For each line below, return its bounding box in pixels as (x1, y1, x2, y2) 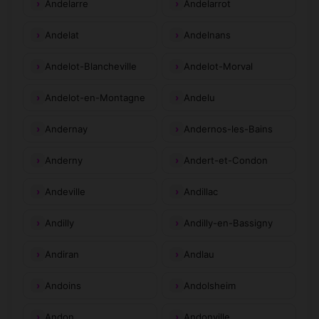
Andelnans (184, 28, 231, 41)
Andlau (184, 248, 214, 260)
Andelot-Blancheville (45, 60, 137, 72)
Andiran (45, 248, 79, 260)
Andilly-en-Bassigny (184, 216, 273, 229)
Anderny (45, 154, 83, 166)
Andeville (45, 185, 85, 197)
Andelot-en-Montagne (45, 91, 145, 103)
